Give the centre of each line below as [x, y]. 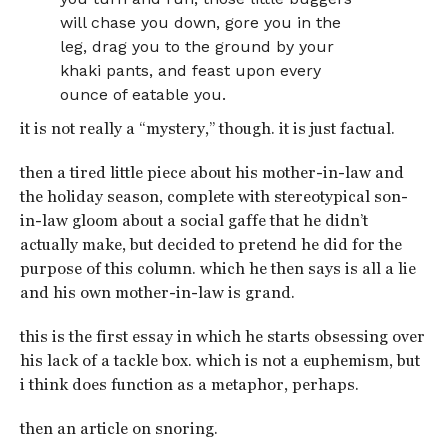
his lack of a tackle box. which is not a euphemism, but [219, 360]
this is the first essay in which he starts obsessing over [222, 336]
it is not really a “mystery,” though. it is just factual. [207, 128]
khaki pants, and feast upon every [191, 70]
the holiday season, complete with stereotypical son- [213, 196]
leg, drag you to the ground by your [197, 46]
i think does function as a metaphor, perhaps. [189, 384]
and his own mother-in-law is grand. [157, 292]
